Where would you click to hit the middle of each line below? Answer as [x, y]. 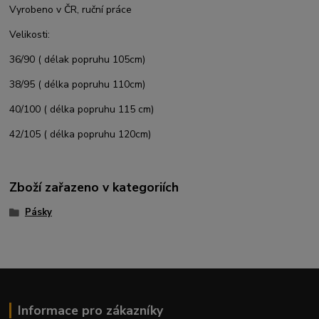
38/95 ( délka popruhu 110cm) [78, 85]
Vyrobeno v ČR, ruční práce [71, 10]
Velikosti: [30, 35]
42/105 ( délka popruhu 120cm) [80, 135]
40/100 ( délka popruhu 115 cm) [82, 110]
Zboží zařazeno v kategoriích [94, 187]
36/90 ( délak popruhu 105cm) [78, 60]
